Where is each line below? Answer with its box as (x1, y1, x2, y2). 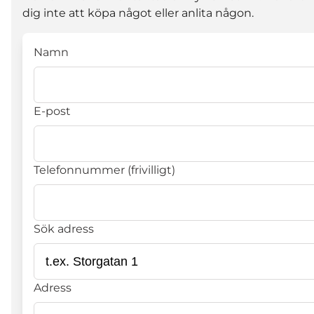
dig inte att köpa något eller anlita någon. (22, 6, 254, 20)
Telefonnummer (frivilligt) (34, 163, 175, 177)
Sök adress (34, 222, 94, 236)
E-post (34, 104, 71, 118)
